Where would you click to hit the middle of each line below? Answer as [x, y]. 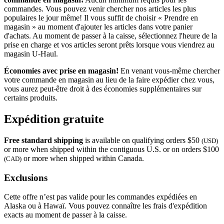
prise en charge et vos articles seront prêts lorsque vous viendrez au [109, 45]
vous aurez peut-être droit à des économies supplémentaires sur [103, 89]
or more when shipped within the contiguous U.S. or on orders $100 [111, 149]
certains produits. [31, 98]
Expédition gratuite [54, 119]
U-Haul [44, 54]
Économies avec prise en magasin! [61, 71]
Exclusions [26, 177]
